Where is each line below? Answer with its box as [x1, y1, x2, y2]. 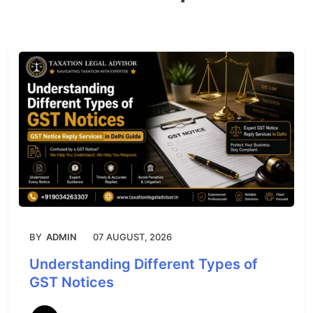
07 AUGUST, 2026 [93, 231, 172, 243]
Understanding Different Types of [29, 256, 258, 273]
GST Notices [29, 274, 114, 291]
